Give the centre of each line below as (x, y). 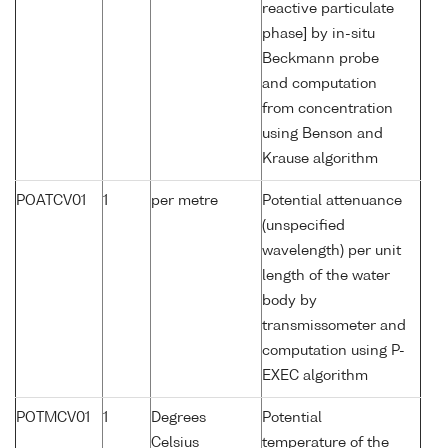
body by (289, 301)
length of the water (326, 276)
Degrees (178, 418)
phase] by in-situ (318, 34)
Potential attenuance (332, 201)
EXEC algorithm (315, 376)
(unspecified (303, 226)
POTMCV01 (53, 418)
